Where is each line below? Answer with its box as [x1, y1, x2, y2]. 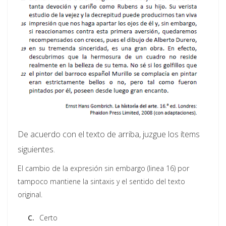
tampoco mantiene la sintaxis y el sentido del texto [18, 177, 185, 187]
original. [18, 190, 42, 200]
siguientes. [18, 144, 55, 155]
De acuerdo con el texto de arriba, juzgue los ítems [18, 129, 200, 140]
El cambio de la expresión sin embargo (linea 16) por [18, 163, 189, 174]
